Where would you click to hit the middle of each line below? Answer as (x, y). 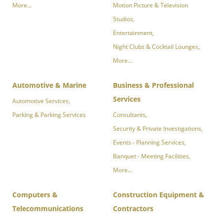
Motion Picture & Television (150, 5)
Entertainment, (133, 33)
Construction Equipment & (159, 195)
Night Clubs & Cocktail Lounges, (156, 47)
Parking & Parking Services (49, 115)
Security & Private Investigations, (158, 129)
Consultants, (130, 115)
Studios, (124, 19)
